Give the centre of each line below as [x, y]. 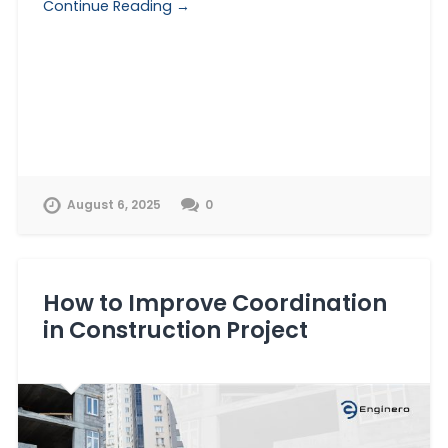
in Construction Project [175, 329]
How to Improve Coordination [214, 302]
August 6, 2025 [113, 204]
